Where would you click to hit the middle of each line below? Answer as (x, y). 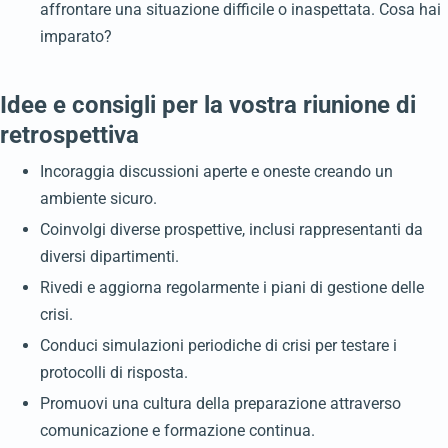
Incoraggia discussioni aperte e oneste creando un (216, 172)
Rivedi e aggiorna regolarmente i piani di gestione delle (232, 288)
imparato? (76, 37)
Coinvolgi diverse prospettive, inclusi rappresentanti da (231, 230)
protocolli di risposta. (114, 373)
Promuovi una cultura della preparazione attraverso (220, 404)
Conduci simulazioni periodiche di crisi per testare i (218, 346)
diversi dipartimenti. (109, 257)
